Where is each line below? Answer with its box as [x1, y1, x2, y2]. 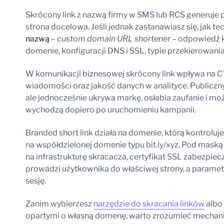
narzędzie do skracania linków [93, 199, 204, 208]
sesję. [25, 176, 46, 185]
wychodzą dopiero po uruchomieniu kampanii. [25, 105, 196, 114]
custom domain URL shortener [56, 34, 170, 43]
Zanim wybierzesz [25, 199, 93, 208]
